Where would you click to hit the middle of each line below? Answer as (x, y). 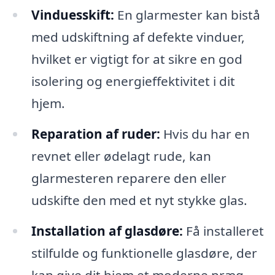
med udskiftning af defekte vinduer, (138, 37)
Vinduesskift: (72, 15)
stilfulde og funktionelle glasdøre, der (144, 253)
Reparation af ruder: (95, 134)
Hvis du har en (205, 134)
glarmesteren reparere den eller (129, 178)
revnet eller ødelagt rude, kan (121, 156)
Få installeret (223, 230)
